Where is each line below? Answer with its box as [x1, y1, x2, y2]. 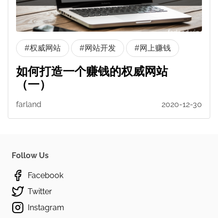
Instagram [28, 203, 64, 212]
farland [16, 100, 41, 109]
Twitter [28, 187, 52, 196]
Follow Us [12, 151, 49, 160]
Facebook [28, 171, 63, 180]
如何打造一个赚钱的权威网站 [16, 64, 168, 78]
